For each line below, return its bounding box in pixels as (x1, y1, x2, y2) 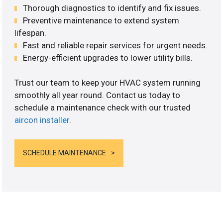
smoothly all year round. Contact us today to (14, 90, 181, 101)
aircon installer (14, 115, 70, 125)
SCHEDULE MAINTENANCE (23, 148, 107, 157)
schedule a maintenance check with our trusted (14, 103, 191, 113)
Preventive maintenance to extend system (23, 15, 180, 25)
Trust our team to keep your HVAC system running (14, 78, 201, 88)
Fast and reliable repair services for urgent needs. (23, 40, 208, 50)
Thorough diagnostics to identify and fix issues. (23, 2, 202, 13)
